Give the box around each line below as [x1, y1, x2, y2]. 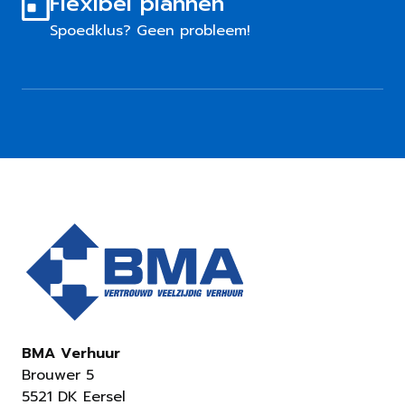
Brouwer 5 [22, 364, 94, 387]
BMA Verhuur [22, 343, 120, 365]
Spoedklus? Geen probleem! [50, 20, 251, 42]
